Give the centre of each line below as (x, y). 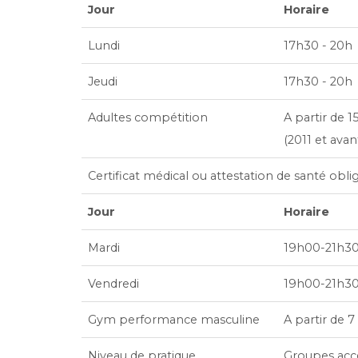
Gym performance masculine (174, 320)
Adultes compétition (148, 117)
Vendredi (113, 284)
